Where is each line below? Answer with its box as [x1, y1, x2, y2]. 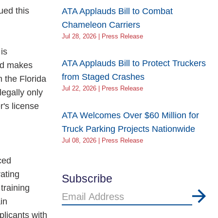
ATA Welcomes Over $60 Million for [62, 110, 199, 120]
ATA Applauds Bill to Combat [62, 6, 173, 16]
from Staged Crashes [62, 72, 145, 82]
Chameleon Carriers [62, 20, 140, 30]
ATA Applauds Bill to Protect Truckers [62, 58, 206, 68]
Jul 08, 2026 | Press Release [62, 137, 143, 144]
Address [61, 204, 96, 214]
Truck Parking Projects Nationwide [62, 124, 195, 134]
